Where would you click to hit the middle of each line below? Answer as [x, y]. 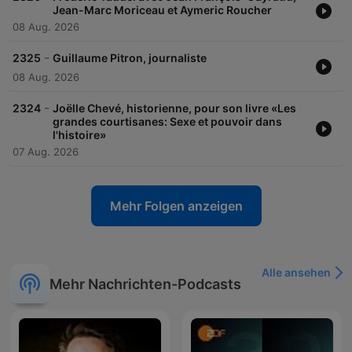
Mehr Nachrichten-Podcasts [145, 284]
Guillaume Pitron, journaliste [130, 58]
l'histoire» [79, 135]
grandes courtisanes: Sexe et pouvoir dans [167, 122]
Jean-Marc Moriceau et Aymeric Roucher [162, 10]
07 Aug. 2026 [46, 152]
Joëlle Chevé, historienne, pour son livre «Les [174, 108]
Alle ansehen [296, 273]
